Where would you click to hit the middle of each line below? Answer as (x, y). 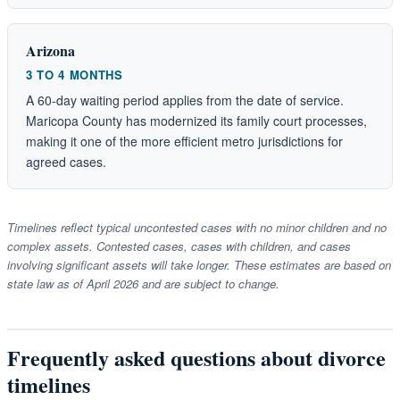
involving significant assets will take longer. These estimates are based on (199, 264)
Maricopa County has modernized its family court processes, (196, 120)
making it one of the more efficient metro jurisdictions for (184, 141)
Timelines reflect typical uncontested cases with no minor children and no (197, 227)
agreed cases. (66, 161)
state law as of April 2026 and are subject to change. (143, 283)
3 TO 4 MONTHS (75, 74)
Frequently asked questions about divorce (196, 357)
